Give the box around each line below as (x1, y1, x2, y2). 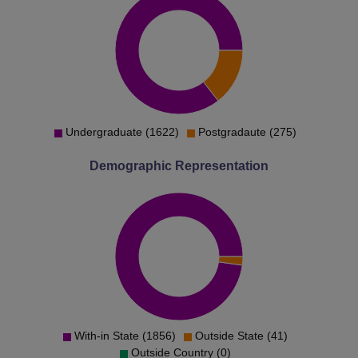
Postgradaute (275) (197, 125, 296, 138)
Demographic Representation (89, 158, 268, 173)
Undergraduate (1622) (65, 125, 179, 138)
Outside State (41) (194, 328, 288, 342)
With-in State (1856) (74, 328, 176, 342)
